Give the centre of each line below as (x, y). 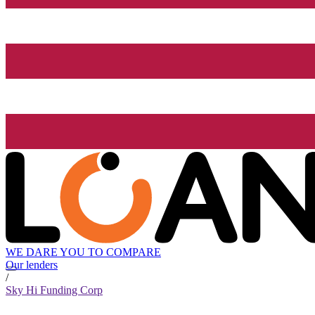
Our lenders (32, 265)
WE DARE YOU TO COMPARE (83, 252)
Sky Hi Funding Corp (54, 290)
